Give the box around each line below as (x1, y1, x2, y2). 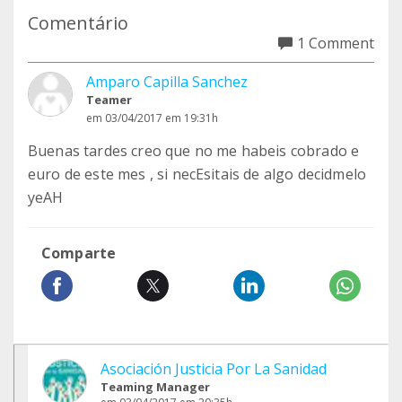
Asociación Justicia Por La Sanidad (100, 359, 327, 379)
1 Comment (297, 33, 374, 53)
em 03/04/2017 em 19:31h (86, 110, 218, 126)
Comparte (41, 243, 117, 263)
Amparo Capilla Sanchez (86, 72, 248, 92)
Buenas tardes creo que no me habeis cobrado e (28, 141, 360, 161)
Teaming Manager (100, 379, 210, 395)
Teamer (86, 92, 132, 108)
